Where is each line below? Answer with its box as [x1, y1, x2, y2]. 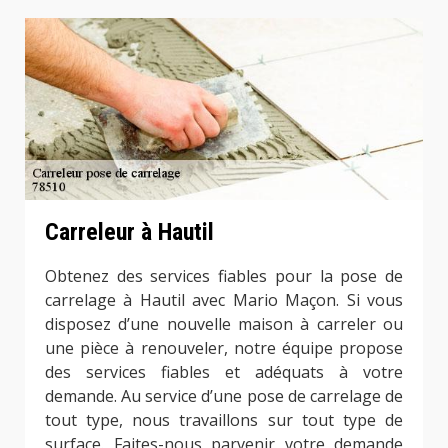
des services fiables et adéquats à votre [45, 361, 403, 384]
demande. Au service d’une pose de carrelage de [45, 385, 403, 408]
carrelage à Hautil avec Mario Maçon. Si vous [45, 289, 403, 312]
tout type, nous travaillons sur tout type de [45, 409, 403, 432]
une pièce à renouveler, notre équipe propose [45, 337, 403, 360]
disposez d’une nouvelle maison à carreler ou [45, 313, 403, 336]
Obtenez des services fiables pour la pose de [45, 265, 403, 288]
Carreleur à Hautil [45, 218, 214, 247]
